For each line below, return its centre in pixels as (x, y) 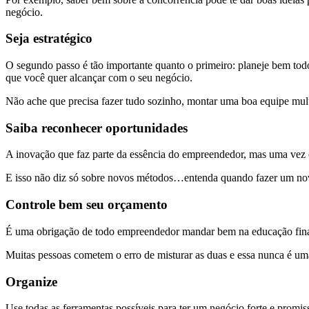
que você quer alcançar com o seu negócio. (99, 77)
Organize (31, 281)
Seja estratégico (49, 39)
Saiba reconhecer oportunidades (97, 128)
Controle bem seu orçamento (87, 205)
